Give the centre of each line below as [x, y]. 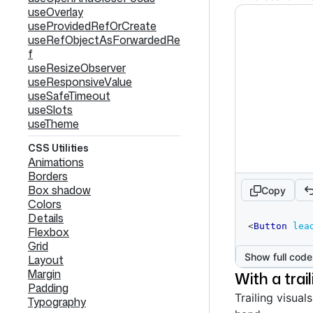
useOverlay [56, 12]
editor [258, 232]
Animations [56, 162]
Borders [48, 176]
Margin [44, 274]
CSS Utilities [58, 148]
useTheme [53, 124]
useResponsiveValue [80, 82]
